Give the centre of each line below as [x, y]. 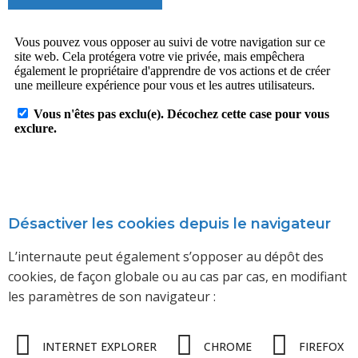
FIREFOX [322, 346]
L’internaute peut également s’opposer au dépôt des [166, 257]
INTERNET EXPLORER [99, 346]
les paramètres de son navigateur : [112, 297]
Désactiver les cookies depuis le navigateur [169, 224]
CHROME [228, 346]
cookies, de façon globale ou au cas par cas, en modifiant [177, 277]
